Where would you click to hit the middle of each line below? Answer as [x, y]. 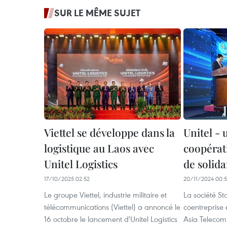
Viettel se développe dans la [109, 132]
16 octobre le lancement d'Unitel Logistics [111, 219]
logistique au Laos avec [99, 148]
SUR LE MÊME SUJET [97, 13]
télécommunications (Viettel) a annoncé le [112, 207]
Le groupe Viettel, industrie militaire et [105, 195]
